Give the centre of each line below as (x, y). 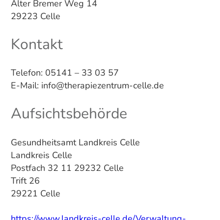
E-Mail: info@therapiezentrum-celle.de (87, 86)
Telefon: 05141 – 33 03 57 (65, 73)
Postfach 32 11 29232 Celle (67, 168)
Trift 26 (25, 180)
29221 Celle (35, 193)
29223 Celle (35, 16)
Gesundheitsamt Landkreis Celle (75, 142)
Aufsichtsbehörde (69, 114)
